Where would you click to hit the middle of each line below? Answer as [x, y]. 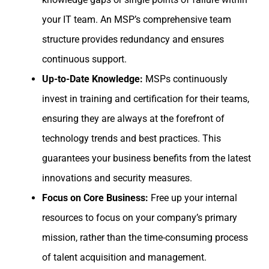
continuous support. [84, 59]
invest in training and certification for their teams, [146, 99]
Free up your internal [193, 198]
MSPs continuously [185, 79]
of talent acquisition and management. [124, 258]
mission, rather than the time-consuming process [145, 238]
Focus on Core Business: [95, 198]
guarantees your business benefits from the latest [147, 159]
